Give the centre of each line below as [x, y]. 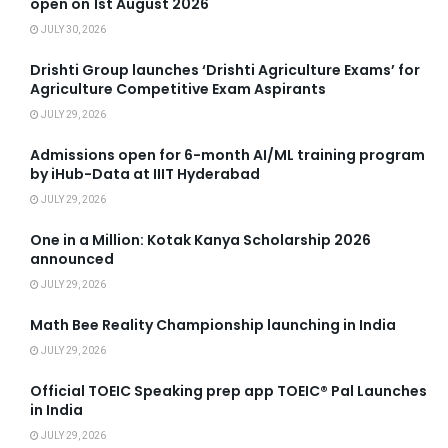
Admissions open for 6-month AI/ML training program [227, 154]
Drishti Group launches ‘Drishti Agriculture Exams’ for [225, 69]
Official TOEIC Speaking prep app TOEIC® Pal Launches [228, 390]
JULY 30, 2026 [72, 29]
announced [72, 258]
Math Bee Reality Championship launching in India [213, 324]
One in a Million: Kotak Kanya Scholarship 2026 [200, 239]
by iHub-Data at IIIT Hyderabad [145, 173]
